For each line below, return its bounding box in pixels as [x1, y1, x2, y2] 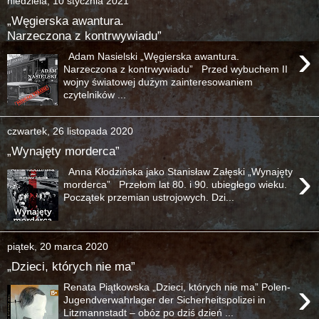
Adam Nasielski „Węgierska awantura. [63, 50, 240, 62]
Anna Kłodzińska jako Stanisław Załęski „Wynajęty [63, 165, 293, 177]
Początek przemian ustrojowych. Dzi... [63, 191, 235, 203]
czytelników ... [63, 88, 127, 100]
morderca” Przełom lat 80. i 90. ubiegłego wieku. [63, 178, 288, 190]
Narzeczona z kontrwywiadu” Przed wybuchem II [63, 63, 288, 75]
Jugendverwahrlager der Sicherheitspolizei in [63, 293, 266, 305]
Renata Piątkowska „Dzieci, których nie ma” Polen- [63, 281, 291, 293]
